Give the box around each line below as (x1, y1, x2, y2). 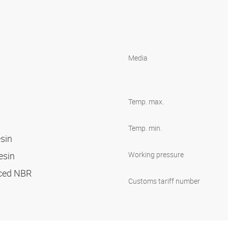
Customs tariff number (128, 176, 200, 186)
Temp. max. (128, 96, 164, 106)
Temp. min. (128, 123, 162, 133)
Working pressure (128, 149, 184, 159)
